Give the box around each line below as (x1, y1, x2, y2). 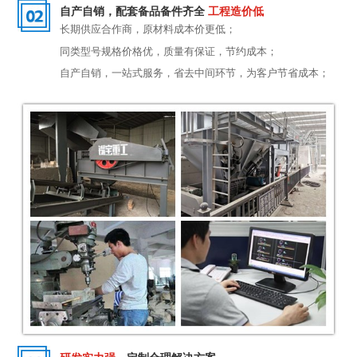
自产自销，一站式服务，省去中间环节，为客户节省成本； (59, 68, 329, 80)
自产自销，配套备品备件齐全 (59, 5, 208, 18)
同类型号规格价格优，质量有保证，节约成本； (59, 45, 277, 57)
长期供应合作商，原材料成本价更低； (59, 24, 236, 36)
